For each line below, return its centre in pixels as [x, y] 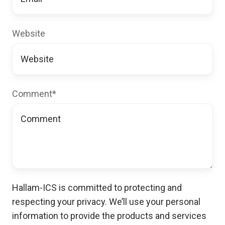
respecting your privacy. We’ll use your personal [106, 201]
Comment [32, 93]
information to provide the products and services [109, 215]
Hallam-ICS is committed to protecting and [97, 187]
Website [29, 34]
